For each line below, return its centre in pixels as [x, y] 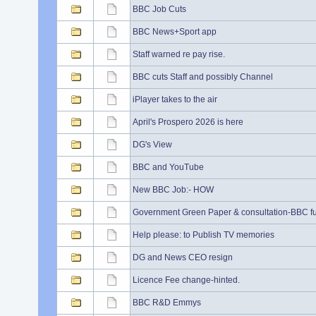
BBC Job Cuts [159, 9]
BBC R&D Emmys [166, 303]
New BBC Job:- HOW [173, 190]
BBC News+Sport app [174, 32]
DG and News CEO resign [182, 257]
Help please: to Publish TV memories [203, 235]
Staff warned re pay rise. [178, 54]
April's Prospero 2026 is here [188, 122]
